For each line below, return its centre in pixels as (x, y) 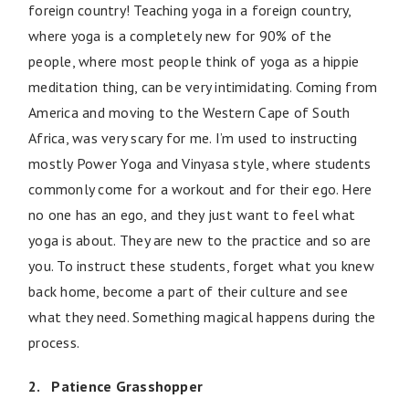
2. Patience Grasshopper (116, 386)
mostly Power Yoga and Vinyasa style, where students (200, 163)
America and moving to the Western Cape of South (189, 112)
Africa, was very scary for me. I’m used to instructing (193, 137)
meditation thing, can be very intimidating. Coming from (203, 86)
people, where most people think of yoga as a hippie (194, 61)
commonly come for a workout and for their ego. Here (200, 189)
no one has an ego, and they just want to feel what (192, 214)
